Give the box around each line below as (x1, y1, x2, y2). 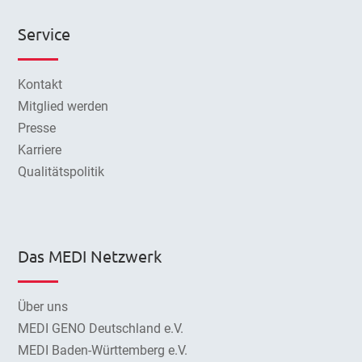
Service (18, 23, 71, 44)
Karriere (18, 142, 62, 158)
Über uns (18, 298, 69, 314)
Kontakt (18, 77, 63, 93)
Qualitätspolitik (18, 164, 105, 180)
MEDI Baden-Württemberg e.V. (18, 342, 188, 358)
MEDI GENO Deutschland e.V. (18, 320, 184, 336)
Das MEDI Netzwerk (18, 245, 162, 266)
